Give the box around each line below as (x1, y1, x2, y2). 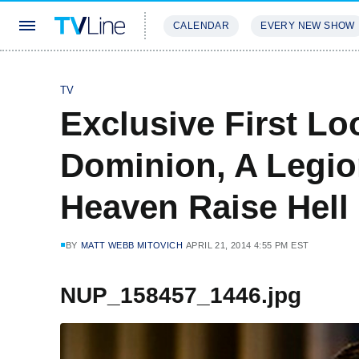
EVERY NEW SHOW (260, 20, 355, 31)
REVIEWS (248, 67, 301, 79)
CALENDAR (173, 20, 230, 31)
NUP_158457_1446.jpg (60, 283, 301, 308)
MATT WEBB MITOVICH (80, 240, 184, 250)
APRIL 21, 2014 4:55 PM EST (186, 240, 309, 250)
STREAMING (163, 67, 229, 79)
